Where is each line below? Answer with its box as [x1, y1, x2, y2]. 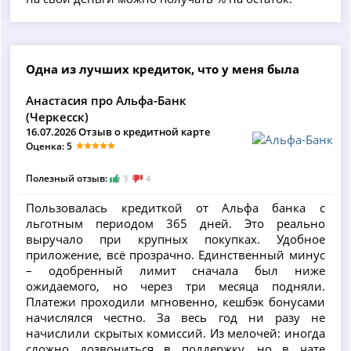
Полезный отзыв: [26, 172, 110, 186]
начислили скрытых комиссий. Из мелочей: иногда [26, 324, 325, 341]
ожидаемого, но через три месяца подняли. [26, 277, 325, 294]
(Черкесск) [26, 109, 89, 125]
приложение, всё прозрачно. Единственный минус [26, 246, 325, 262]
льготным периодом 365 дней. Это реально [26, 215, 325, 231]
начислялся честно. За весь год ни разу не [26, 309, 325, 325]
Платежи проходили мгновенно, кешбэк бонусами [26, 293, 325, 309]
